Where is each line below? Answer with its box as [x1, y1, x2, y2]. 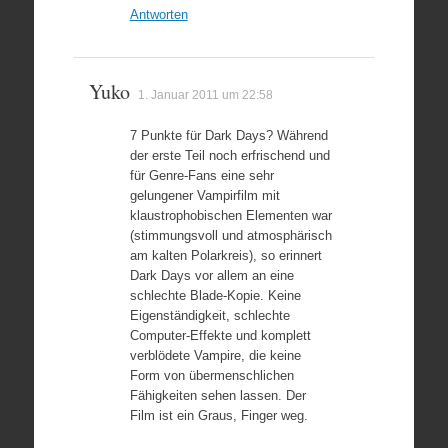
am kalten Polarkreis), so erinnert [129, 248, 322, 263]
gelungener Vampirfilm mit [129, 188, 280, 203]
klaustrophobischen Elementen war [129, 208, 332, 223]
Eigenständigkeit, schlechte [129, 308, 290, 323]
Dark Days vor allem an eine [129, 268, 294, 283]
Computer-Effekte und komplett [129, 328, 311, 343]
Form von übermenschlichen [129, 368, 294, 383]
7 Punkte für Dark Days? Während [129, 128, 328, 143]
